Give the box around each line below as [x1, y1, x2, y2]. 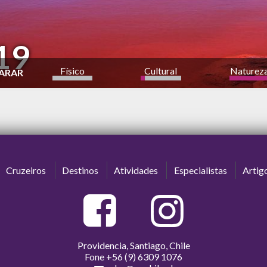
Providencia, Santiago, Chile [77, 240, 190, 252]
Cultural [144, 64, 178, 76]
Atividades [114, 164, 159, 176]
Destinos [61, 164, 98, 176]
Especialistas [173, 164, 227, 176]
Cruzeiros [6, 164, 46, 176]
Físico [60, 64, 85, 76]
